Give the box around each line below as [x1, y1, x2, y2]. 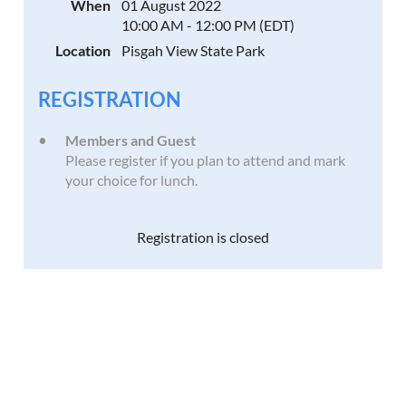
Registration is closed [137, 228, 269, 246]
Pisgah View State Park [121, 42, 266, 59]
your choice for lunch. [65, 171, 198, 188]
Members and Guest [65, 131, 197, 149]
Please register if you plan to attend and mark [65, 151, 346, 169]
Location [55, 42, 111, 59]
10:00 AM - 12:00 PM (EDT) [121, 16, 295, 34]
